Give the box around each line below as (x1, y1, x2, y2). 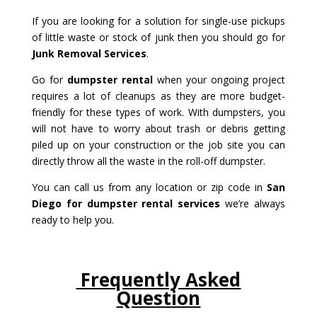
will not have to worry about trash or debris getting (31, 121, 286, 135)
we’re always (220, 196, 286, 210)
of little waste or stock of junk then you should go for (31, 30, 286, 44)
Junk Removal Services (31, 46, 146, 60)
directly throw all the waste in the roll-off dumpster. (31, 154, 265, 168)
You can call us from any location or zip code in (31, 180, 267, 194)
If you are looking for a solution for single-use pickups (31, 13, 286, 28)
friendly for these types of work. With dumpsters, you (31, 105, 286, 119)
